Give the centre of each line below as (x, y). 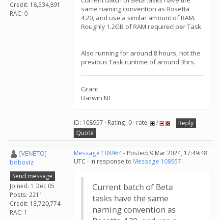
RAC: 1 (19, 212)
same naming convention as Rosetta (135, 9)
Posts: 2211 (26, 194)
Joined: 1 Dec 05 (32, 186)
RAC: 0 (19, 13)
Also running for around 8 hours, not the (141, 53)
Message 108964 (98, 153)
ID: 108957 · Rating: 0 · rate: (112, 123)
